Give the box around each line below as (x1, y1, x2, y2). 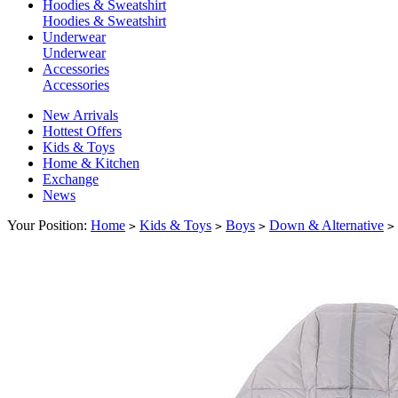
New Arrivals (43, 107, 118, 123)
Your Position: (7, 218, 91, 234)
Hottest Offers (43, 123, 122, 139)
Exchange (43, 171, 99, 187)
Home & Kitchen (43, 155, 139, 171)
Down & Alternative (269, 218, 384, 234)
